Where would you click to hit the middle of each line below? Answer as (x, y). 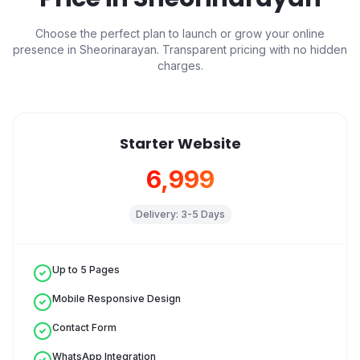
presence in (46, 49)
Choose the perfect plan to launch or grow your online (180, 33)
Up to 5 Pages (86, 270)
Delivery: (158, 214)
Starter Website (180, 143)
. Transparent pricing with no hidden (252, 49)
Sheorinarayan (118, 49)
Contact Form (84, 327)
